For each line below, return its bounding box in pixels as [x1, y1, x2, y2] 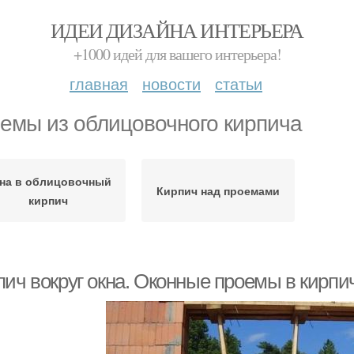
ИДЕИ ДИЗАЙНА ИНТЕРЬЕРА [51, 17, 303, 43]
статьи [215, 72, 262, 95]
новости [142, 72, 201, 95]
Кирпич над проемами [156, 183, 280, 198]
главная [70, 72, 128, 95]
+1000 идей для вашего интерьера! [73, 43, 281, 65]
